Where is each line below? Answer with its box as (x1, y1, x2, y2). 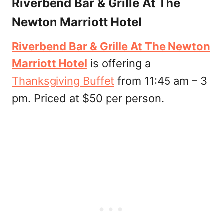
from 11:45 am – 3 (114, 74, 207, 87)
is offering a (87, 56, 151, 70)
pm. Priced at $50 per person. (12, 91, 164, 105)
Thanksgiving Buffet (12, 74, 114, 87)
